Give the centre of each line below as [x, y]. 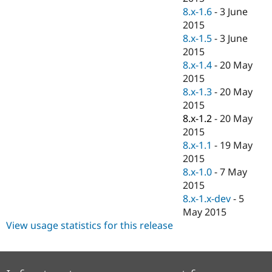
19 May [236, 145]
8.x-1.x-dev [207, 199]
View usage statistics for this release [90, 226]
